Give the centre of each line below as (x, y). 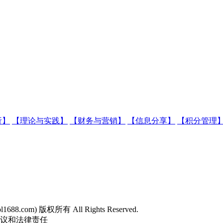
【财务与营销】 (98, 120)
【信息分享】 (151, 120)
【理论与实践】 (40, 120)
